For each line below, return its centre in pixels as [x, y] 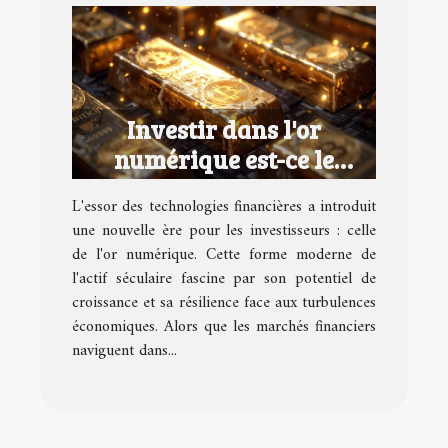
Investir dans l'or [224, 129]
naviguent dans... [124, 351]
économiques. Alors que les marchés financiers [224, 327]
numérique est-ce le [224, 159]
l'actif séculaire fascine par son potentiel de [224, 279]
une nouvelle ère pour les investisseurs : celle [224, 231]
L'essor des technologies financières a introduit [224, 207]
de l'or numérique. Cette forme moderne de [224, 255]
